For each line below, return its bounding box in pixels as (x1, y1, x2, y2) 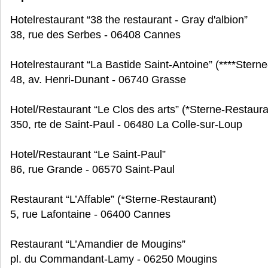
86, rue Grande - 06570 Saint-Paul (10, 163, 175, 175)
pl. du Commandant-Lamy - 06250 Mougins (10, 253, 217, 265)
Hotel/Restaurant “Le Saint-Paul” (10, 148, 166, 160)
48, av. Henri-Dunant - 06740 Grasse (10, 74, 186, 86)
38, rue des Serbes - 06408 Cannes (10, 29, 181, 41)
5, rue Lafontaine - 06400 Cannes (10, 208, 170, 220)
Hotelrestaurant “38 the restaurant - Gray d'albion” (10, 14, 248, 26)
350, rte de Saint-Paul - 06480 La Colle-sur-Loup (10, 118, 242, 130)
